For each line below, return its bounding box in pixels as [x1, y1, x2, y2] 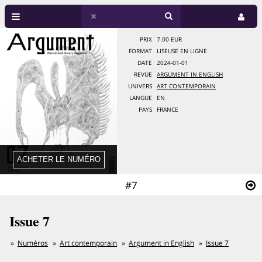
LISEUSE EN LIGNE [157, 47, 207, 55]
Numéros [18, 238, 48, 248]
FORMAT [129, 47, 152, 55]
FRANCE [157, 106, 178, 113]
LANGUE [129, 94, 152, 102]
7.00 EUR [157, 36, 182, 43]
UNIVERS [128, 82, 152, 90]
